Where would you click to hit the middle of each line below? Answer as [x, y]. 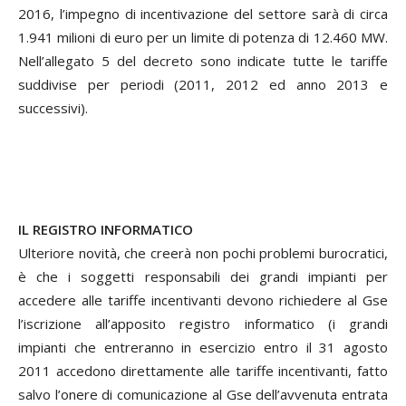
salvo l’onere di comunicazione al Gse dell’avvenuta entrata [203, 394]
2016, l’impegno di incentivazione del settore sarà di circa [203, 13]
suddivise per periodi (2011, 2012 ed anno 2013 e [203, 84]
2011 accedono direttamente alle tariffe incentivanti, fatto [203, 370]
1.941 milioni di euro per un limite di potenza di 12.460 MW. [203, 37]
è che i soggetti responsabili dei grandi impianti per [203, 276]
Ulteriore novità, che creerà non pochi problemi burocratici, [203, 252]
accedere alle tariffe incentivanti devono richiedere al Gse [203, 300]
